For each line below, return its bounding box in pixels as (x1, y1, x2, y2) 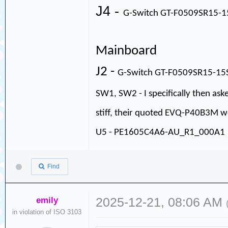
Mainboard (96, 44, 157, 58)
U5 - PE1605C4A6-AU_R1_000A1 (96, 128, 225, 137)
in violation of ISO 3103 (12, 208, 82, 216)
